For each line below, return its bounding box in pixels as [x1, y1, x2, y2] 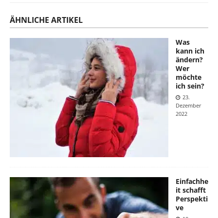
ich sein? [176, 81, 204, 91]
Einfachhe [176, 176, 208, 186]
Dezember [176, 101, 201, 109]
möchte [176, 72, 201, 82]
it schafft [176, 185, 206, 195]
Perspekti [176, 194, 208, 203]
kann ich [176, 46, 204, 55]
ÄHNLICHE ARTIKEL [10, 14, 83, 25]
